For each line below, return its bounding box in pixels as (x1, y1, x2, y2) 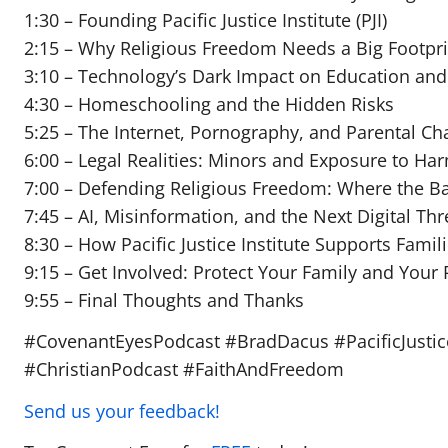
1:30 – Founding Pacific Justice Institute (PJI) (24, 7, 387, 32)
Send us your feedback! (24, 398, 220, 423)
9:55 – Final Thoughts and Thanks (24, 287, 304, 312)
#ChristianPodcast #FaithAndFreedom (24, 357, 344, 382)
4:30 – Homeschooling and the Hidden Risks (24, 91, 394, 116)
